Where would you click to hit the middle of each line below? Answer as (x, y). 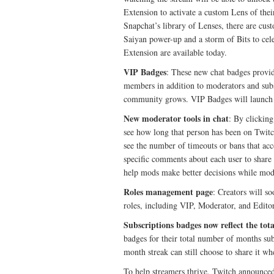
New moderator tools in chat (176, 118)
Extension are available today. (175, 52)
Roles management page (168, 192)
